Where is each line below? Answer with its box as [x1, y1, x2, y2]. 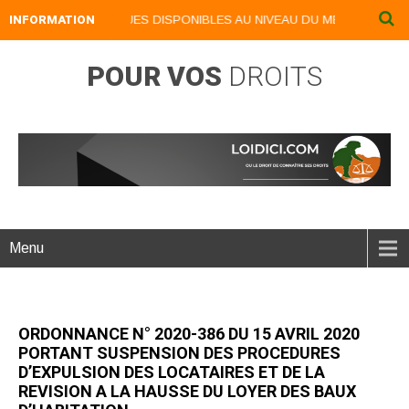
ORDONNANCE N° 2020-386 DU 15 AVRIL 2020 [18, 323, 360, 343]
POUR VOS [87, 60, 228, 92]
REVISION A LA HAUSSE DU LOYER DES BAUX [18, 381, 356, 401]
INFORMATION [9, 13, 95, 26]
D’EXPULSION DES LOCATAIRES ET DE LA [18, 362, 325, 382]
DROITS [228, 60, 322, 92]
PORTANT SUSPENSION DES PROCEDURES [18, 342, 341, 362]
